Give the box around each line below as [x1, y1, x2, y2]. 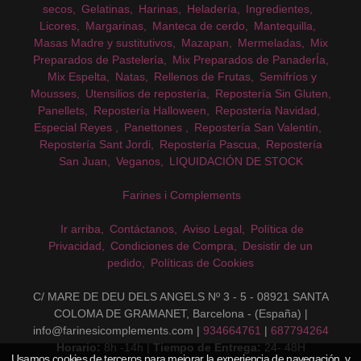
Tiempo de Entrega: [152, 341, 264, 355]
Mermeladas [237, 36, 301, 50]
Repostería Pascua [159, 138, 257, 151]
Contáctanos [109, 222, 174, 236]
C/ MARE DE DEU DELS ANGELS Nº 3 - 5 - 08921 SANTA [32, 290, 329, 304]
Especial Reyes [34, 121, 115, 135]
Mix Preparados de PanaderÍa [172, 53, 326, 67]
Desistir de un [243, 239, 313, 253]
